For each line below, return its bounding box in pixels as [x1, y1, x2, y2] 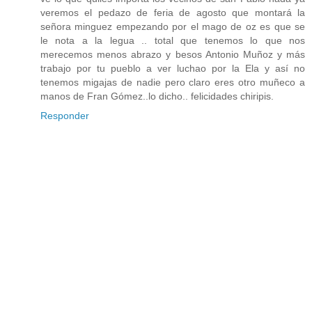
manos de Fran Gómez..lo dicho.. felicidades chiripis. [40, 91, 274, 102]
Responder [40, 110, 89, 122]
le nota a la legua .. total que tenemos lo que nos [40, 35, 305, 47]
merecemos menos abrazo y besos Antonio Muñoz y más [40, 49, 305, 61]
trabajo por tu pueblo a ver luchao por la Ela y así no [40, 63, 305, 75]
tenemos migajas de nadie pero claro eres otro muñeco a [40, 77, 305, 88]
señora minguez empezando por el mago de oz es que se [40, 21, 305, 33]
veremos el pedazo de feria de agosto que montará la [40, 7, 305, 19]
